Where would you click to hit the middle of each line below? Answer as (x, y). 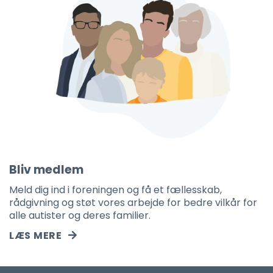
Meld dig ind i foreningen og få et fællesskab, (115, 190)
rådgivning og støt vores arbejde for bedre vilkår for (133, 203)
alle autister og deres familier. (80, 216)
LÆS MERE (36, 236)
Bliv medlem (46, 170)
